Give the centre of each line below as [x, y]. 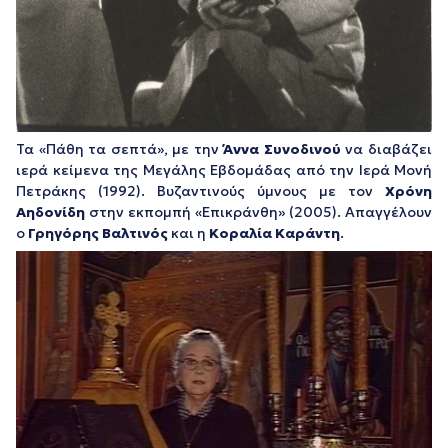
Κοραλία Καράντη [274, 232]
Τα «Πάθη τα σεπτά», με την [120, 148]
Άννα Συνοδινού [282, 148]
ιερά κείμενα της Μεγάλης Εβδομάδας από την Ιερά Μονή [224, 169]
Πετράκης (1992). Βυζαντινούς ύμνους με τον [200, 190]
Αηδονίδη [50, 211]
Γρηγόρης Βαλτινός [98, 232]
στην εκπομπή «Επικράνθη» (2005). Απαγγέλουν [258, 211]
